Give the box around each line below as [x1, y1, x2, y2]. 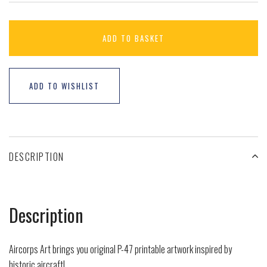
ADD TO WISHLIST [29, 79, 100, 92]
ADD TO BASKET [103, 32, 164, 44]
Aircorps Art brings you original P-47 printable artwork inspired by [9, 241, 232, 256]
